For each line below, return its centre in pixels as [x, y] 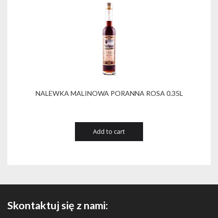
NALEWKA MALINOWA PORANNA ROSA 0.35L [109, 93]
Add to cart [109, 131]
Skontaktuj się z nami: [58, 205]
